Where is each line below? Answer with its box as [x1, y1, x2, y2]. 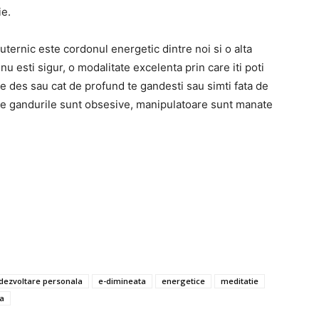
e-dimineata [98, 276, 146, 286]
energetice [162, 276, 205, 286]
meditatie [221, 276, 258, 286]
